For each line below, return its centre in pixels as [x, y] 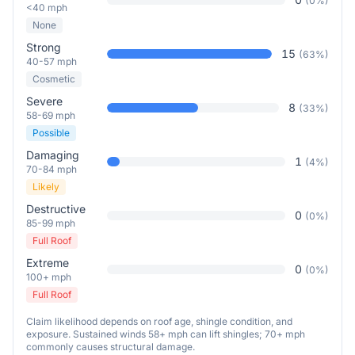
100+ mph [49, 277]
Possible [51, 133]
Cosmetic [54, 79]
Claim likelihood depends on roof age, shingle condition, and [159, 321]
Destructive [56, 209]
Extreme [48, 263]
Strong [44, 47]
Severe [44, 101]
